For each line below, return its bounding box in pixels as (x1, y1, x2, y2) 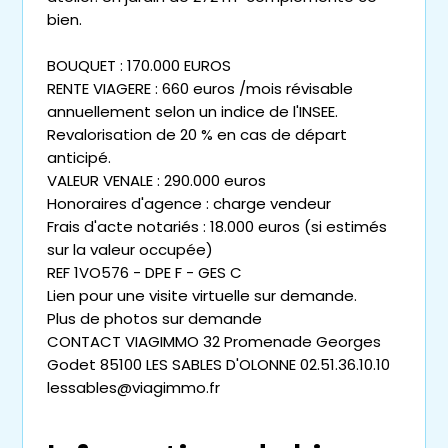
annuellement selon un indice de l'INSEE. (47, 101, 338, 123)
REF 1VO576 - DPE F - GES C (47, 262, 242, 284)
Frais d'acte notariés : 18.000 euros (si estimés (47, 216, 387, 238)
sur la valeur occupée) (47, 239, 213, 261)
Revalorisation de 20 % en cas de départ (47, 124, 347, 146)
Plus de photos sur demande (47, 308, 262, 330)
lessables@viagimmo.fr (47, 377, 220, 399)
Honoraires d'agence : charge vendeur (47, 193, 331, 215)
